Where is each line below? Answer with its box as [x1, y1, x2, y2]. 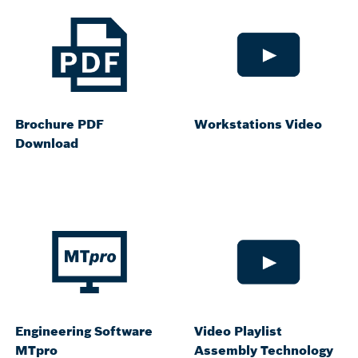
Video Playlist [194, 323, 282, 340]
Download [15, 135, 78, 152]
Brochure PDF [15, 116, 104, 133]
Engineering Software [15, 323, 153, 340]
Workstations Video [194, 116, 322, 133]
